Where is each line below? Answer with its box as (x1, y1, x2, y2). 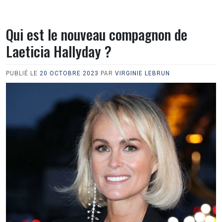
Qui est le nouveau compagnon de (6, 24, 187, 45)
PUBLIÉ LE (6, 70, 40, 77)
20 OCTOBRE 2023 (40, 70, 99, 77)
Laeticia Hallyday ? (6, 41, 111, 61)
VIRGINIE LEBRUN (115, 70, 170, 77)
